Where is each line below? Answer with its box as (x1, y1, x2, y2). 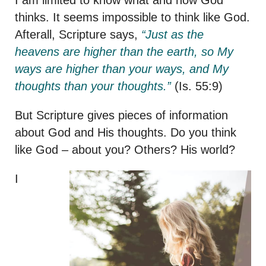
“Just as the (141, 27, 204, 41)
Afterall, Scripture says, (15, 27, 141, 41)
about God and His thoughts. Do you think (15, 125, 236, 139)
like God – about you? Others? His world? (15, 142, 235, 156)
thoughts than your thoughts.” (15, 79, 171, 93)
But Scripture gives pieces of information (15, 108, 228, 122)
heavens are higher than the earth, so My (15, 45, 233, 58)
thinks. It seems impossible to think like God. (15, 10, 250, 24)
